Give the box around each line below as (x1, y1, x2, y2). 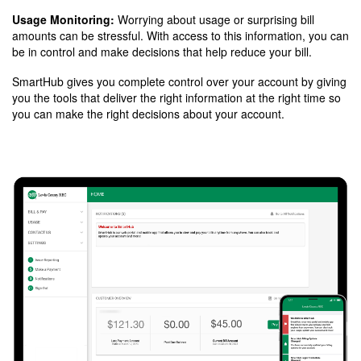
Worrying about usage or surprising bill (114, 11, 314, 28)
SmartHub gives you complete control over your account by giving (12, 73, 346, 90)
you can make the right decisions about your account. (12, 106, 288, 122)
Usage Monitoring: (12, 11, 114, 28)
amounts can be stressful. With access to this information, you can (12, 27, 349, 44)
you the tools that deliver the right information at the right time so (12, 89, 341, 106)
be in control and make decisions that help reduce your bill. (12, 44, 315, 60)
